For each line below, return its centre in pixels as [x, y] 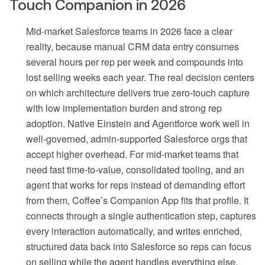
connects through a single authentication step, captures [141, 215]
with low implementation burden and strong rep [124, 108]
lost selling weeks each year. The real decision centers [140, 77]
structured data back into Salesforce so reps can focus [139, 246]
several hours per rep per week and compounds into [135, 62]
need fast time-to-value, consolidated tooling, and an [135, 169]
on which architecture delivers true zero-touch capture [138, 92]
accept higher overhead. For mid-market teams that [132, 154]
